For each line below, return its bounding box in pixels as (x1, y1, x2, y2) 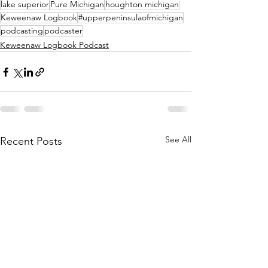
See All (165, 134, 191, 145)
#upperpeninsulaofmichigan (78, 12, 183, 23)
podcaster (44, 25, 83, 36)
